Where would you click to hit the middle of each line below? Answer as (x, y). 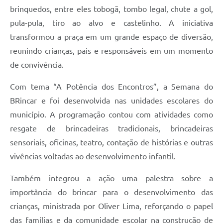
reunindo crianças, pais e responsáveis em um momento (111, 51)
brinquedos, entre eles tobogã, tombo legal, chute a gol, (111, 9)
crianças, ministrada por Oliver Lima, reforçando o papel (111, 206)
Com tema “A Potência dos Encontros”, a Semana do (111, 87)
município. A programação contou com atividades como (111, 115)
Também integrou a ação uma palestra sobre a (111, 178)
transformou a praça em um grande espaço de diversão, (111, 37)
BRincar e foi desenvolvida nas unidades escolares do (111, 101)
